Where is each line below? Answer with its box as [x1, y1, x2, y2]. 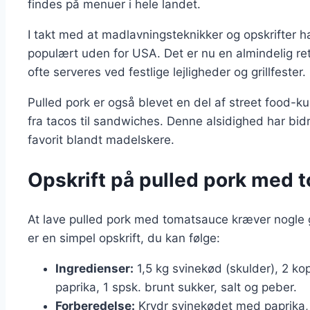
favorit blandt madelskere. [28, 132, 174, 147]
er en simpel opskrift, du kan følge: [28, 230, 220, 245]
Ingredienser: [55, 261, 134, 275]
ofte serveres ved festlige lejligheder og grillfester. [28, 64, 306, 79]
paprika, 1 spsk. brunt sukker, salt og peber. [55, 280, 297, 294]
